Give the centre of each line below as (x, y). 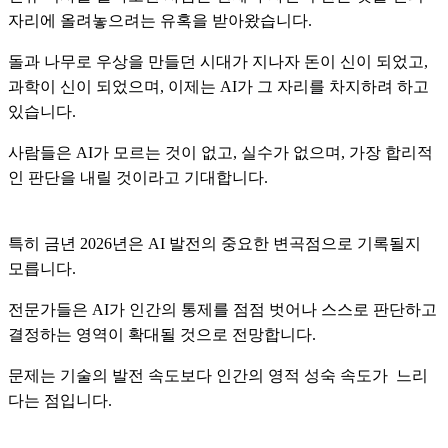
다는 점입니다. (60, 401)
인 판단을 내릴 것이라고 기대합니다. (138, 178)
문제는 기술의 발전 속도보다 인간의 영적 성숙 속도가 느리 (218, 376)
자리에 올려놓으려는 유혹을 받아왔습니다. (160, 21)
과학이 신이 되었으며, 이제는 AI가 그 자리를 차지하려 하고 (218, 87)
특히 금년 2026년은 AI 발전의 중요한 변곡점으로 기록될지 (214, 244)
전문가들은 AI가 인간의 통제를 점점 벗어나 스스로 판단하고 (222, 310)
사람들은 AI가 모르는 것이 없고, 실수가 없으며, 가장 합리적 (220, 153)
